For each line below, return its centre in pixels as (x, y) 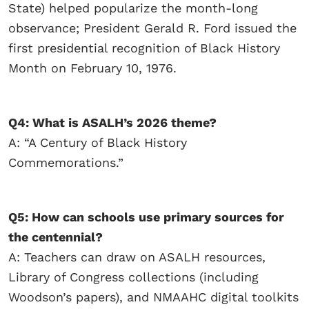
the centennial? (56, 237)
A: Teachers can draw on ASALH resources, (137, 257)
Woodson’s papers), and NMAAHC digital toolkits (153, 297)
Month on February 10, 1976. (94, 68)
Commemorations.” (68, 162)
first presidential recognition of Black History (144, 48)
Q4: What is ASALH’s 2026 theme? (112, 122)
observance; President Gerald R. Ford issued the (152, 28)
